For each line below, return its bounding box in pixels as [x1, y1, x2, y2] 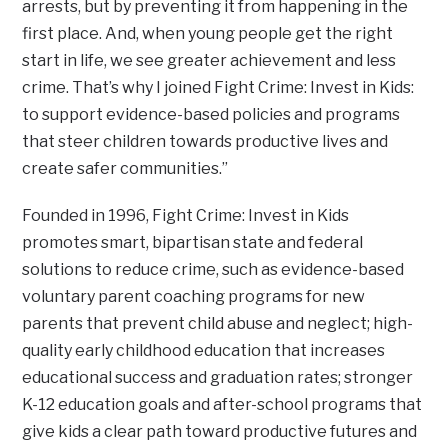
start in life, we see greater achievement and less [22, 51, 397, 71]
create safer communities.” [22, 159, 229, 179]
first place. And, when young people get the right [22, 24, 394, 44]
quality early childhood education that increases [22, 341, 386, 361]
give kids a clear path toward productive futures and [22, 422, 418, 442]
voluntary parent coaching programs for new [22, 287, 366, 307]
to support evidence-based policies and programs [22, 105, 401, 125]
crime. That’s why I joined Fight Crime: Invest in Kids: [22, 78, 415, 98]
